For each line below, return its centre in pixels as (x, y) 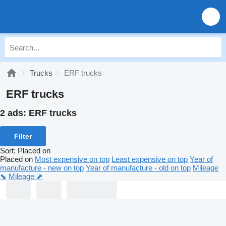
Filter (23, 136)
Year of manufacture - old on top (138, 167)
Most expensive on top (72, 159)
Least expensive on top (150, 159)
